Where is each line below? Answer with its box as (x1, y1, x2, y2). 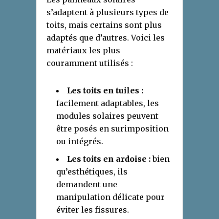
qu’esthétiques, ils (56, 167, 128, 177)
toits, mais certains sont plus (46, 20, 162, 30)
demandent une (56, 179, 117, 190)
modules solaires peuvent (56, 111, 158, 121)
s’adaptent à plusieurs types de (46, 7, 169, 18)
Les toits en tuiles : (67, 86, 143, 96)
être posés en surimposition (56, 124, 169, 134)
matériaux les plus (46, 45, 120, 56)
